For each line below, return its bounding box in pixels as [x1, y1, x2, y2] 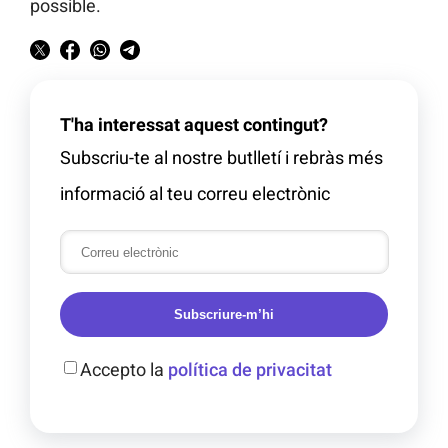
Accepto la [80, 359, 168, 381]
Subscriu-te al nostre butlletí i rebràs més [60, 147, 383, 169]
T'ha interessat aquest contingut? [60, 114, 328, 136]
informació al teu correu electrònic [60, 183, 330, 205]
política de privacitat [168, 359, 332, 381]
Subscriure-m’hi [174, 307, 274, 323]
